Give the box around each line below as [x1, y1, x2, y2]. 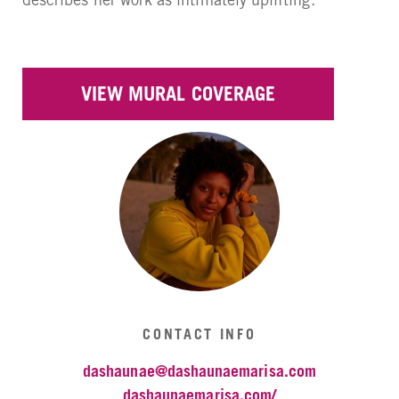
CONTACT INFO [142, 324, 256, 343]
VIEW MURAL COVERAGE [80, 82, 276, 106]
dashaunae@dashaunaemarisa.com [83, 361, 316, 380]
